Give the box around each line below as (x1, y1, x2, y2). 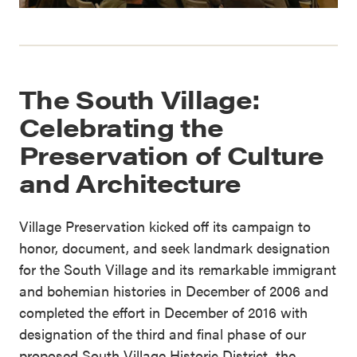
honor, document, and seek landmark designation (19, 237, 330, 257)
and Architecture (19, 163, 241, 200)
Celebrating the (19, 108, 224, 144)
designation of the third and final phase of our (19, 323, 306, 343)
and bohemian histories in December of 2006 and (19, 280, 328, 300)
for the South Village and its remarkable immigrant (19, 258, 336, 279)
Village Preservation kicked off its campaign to (19, 215, 311, 236)
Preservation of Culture (19, 135, 324, 172)
